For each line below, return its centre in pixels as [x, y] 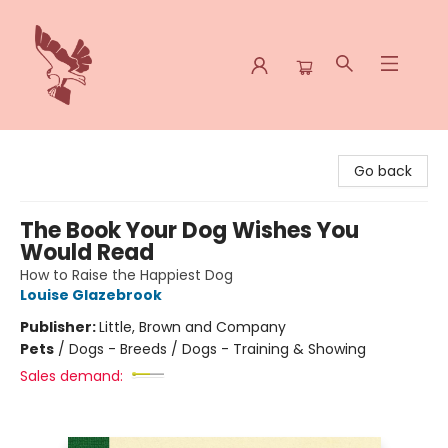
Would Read [87, 252]
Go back [383, 171]
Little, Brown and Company [192, 327]
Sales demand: [71, 376]
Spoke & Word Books [86, 149]
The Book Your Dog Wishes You [189, 230]
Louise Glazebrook [91, 295]
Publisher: [59, 327]
